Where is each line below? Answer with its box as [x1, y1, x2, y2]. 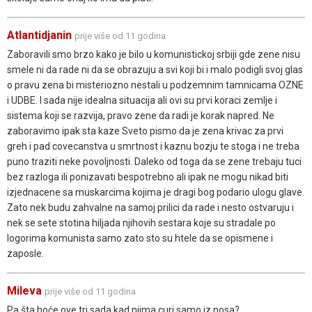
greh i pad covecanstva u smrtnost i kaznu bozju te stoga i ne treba [7, 140, 299, 152]
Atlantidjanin [7, 28, 72, 42]
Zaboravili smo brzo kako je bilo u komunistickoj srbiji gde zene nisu [7, 48, 300, 60]
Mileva [7, 283, 42, 297]
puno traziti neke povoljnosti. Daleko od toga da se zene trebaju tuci [7, 155, 302, 167]
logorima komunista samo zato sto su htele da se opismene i [7, 232, 273, 244]
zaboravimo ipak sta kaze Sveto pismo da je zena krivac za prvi [7, 125, 283, 136]
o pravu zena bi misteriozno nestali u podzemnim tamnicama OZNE [7, 79, 304, 91]
